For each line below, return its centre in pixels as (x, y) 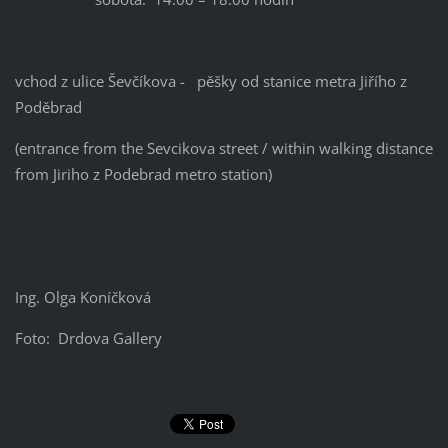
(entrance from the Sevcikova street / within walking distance (223, 147)
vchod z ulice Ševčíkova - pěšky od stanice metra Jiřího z (210, 80)
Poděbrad (48, 106)
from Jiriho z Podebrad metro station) (143, 173)
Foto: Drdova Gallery (88, 337)
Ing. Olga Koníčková (82, 296)
